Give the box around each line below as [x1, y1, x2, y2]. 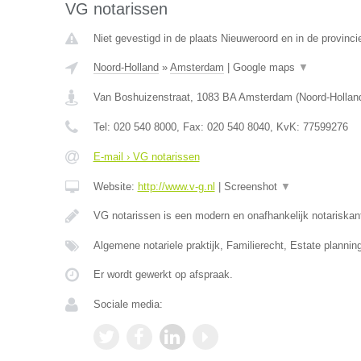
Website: [93, 180, 138, 193]
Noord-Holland [93, 61, 159, 73]
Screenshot [223, 180, 280, 193]
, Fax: [176, 121, 207, 133]
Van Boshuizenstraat [93, 91, 190, 103]
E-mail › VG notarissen [93, 151, 200, 163]
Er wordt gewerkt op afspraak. [93, 268, 233, 280]
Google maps [232, 61, 298, 73]
